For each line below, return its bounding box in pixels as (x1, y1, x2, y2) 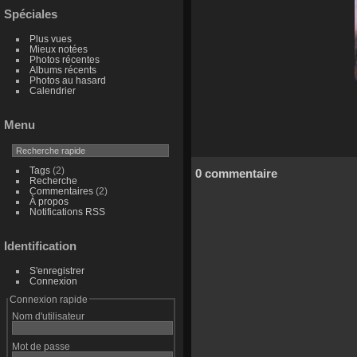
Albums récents (29, 65, 96, 76)
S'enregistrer (29, 265, 84, 276)
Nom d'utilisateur (11, 310, 84, 321)
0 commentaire (195, 166, 277, 180)
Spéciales (4, 7, 57, 22)
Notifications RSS (29, 206, 105, 218)
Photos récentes (29, 54, 100, 65)
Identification (4, 238, 76, 253)
